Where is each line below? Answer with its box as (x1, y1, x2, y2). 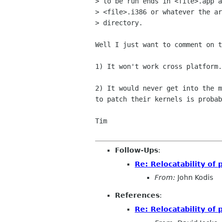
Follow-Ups (115, 146, 158, 155)
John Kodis (175, 173, 213, 182)
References (115, 191, 160, 200)
